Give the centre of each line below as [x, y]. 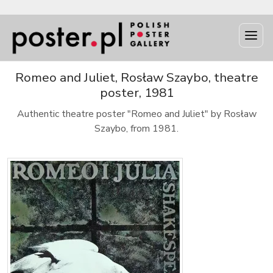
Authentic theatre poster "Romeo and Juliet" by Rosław [136, 114]
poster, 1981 [136, 93]
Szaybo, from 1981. [136, 129]
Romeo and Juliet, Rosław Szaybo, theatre [136, 77]
